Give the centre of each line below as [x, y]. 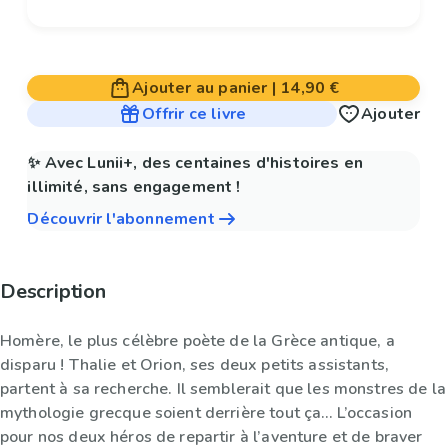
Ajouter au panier [200, 88]
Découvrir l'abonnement [121, 219]
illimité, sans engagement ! [134, 187]
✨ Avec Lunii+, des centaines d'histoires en [195, 163]
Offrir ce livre [194, 114]
